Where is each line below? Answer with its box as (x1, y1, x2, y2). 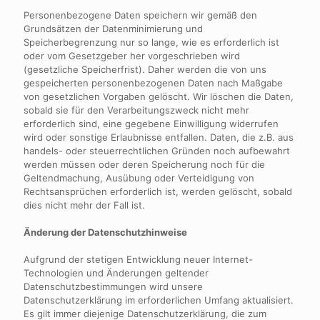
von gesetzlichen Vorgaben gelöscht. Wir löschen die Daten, (24, 91, 294, 102)
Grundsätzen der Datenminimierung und (24, 23, 203, 34)
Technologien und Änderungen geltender (24, 267, 209, 279)
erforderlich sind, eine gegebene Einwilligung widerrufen (24, 118, 279, 129)
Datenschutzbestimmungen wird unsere (24, 281, 203, 292)
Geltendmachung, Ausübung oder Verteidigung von (24, 172, 254, 184)
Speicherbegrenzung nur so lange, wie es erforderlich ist (24, 36, 279, 48)
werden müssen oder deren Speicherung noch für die (24, 159, 265, 170)
